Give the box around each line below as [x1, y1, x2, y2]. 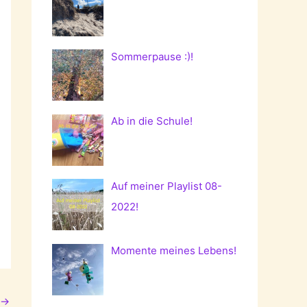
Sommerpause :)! [111, 49, 194, 63]
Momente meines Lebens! [111, 244, 237, 258]
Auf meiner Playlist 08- [111, 179, 223, 193]
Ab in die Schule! [111, 114, 193, 128]
